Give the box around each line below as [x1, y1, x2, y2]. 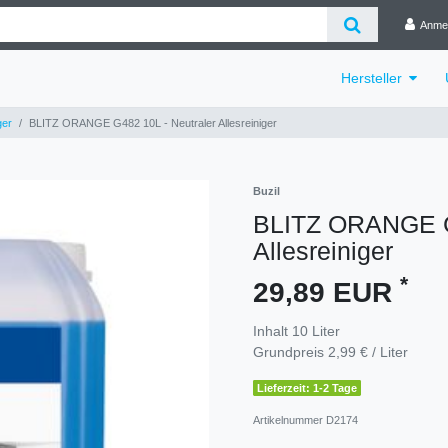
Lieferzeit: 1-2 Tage [257, 381, 358, 394]
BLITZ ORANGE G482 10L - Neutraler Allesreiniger [29, 116, 277, 129]
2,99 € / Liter [328, 343, 408, 360]
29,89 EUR [253, 276, 400, 308]
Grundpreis [253, 343, 328, 360]
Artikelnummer [253, 413, 326, 426]
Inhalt [253, 322, 292, 339]
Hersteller [341, 69, 403, 86]
